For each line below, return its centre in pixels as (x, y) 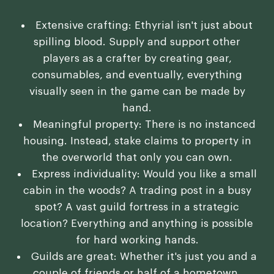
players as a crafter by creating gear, (137, 59)
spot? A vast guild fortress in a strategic (137, 207)
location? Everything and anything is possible (137, 224)
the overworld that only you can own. (137, 158)
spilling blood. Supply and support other (137, 42)
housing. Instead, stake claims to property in (137, 141)
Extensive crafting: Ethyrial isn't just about (144, 26)
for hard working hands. (137, 240)
